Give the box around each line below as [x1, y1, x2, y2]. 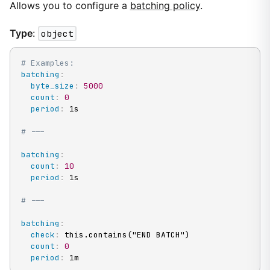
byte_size [30, 81, 74, 92]
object [40, 27, 74, 39]
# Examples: [20, 58, 74, 69]
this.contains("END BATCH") [59, 230, 190, 240]
